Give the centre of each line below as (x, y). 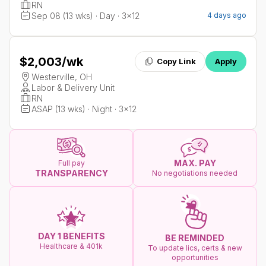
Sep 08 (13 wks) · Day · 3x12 (85, 16)
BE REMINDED (195, 238)
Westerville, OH (62, 77)
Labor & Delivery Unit (73, 88)
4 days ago (227, 15)
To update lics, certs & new (195, 248)
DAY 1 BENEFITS (71, 236)
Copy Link (176, 61)
